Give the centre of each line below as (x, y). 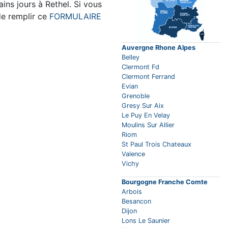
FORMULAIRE (75, 17)
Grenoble (136, 96)
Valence (133, 154)
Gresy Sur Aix (143, 106)
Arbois (132, 192)
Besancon (136, 202)
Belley (131, 58)
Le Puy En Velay (146, 116)
